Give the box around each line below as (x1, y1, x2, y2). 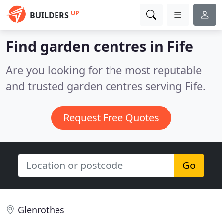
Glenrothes (18, 204, 64, 216)
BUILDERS (30, 10, 69, 21)
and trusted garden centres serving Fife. (6, 79, 206, 93)
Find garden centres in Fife (6, 36, 193, 55)
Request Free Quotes (63, 111, 159, 124)
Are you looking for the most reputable (6, 63, 202, 77)
